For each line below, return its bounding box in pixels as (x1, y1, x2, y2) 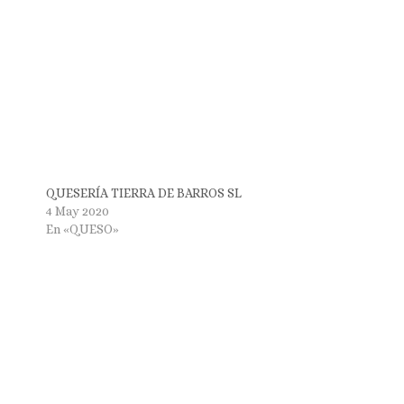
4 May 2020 (45, 204, 109, 219)
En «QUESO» (45, 222, 119, 237)
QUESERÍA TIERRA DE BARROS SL (45, 186, 242, 201)
